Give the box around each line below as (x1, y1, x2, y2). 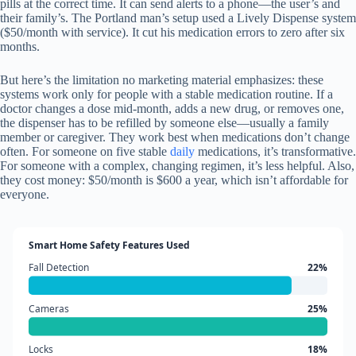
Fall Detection (28, 261, 89, 275)
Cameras (28, 301, 69, 315)
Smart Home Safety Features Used (28, 238, 190, 253)
